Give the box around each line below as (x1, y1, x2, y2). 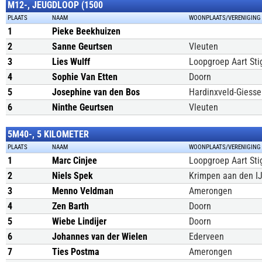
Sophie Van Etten (52, 71, 118, 82)
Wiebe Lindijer (52, 216, 106, 227)
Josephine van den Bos (52, 87, 140, 98)
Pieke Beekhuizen (52, 26, 120, 37)
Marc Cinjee (52, 155, 97, 166)
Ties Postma (52, 246, 99, 257)
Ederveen (189, 231, 224, 242)
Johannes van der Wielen (52, 231, 147, 242)
